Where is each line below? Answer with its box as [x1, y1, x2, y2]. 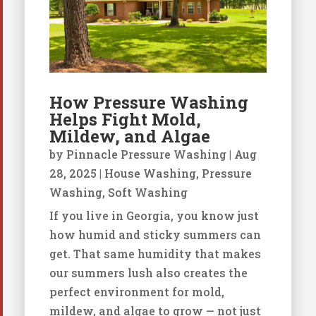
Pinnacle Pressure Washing [66, 146, 226, 162]
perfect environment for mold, [49, 284, 224, 299]
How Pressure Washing [49, 90, 248, 114]
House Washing [104, 165, 196, 181]
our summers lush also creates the [49, 265, 248, 280]
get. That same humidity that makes [49, 245, 261, 261]
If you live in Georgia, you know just [49, 207, 259, 223]
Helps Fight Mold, [49, 107, 201, 130]
